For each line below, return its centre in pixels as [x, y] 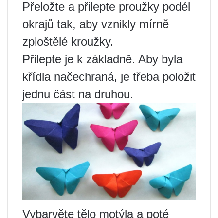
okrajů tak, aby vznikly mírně [96, 24]
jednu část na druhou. [78, 94]
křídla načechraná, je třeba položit [109, 77]
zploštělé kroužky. [68, 42]
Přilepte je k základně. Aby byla [102, 59]
